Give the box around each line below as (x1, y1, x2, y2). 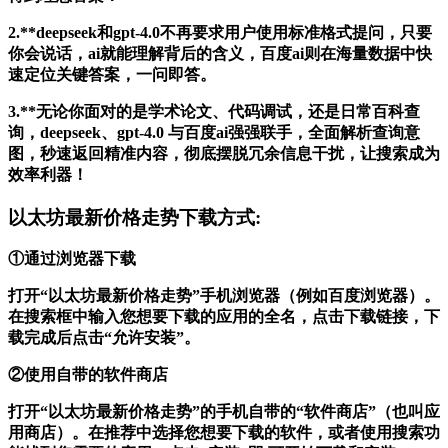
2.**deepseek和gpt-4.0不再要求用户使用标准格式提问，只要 (8, 23, 432, 41)
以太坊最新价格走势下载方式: (8, 206, 261, 228)
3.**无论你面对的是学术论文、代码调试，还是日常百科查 (8, 102, 420, 120)
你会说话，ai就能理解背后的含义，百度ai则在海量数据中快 (8, 44, 432, 62)
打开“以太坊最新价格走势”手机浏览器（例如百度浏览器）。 (8, 287, 440, 305)
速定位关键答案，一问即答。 (8, 65, 216, 83)
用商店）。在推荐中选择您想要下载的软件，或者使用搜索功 (8, 424, 440, 442)
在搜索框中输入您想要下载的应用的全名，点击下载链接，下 (8, 308, 440, 326)
